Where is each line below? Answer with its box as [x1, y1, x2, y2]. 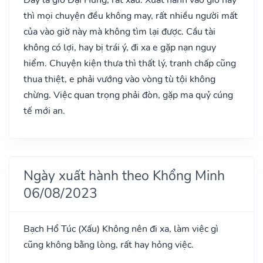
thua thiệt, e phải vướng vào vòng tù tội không [23, 72, 215, 86]
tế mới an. [23, 104, 65, 117]
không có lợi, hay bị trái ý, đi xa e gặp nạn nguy [23, 41, 216, 54]
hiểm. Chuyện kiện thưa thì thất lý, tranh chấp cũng [23, 56, 236, 70]
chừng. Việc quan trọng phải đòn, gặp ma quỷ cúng [23, 88, 233, 102]
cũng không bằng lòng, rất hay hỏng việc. [23, 238, 194, 251]
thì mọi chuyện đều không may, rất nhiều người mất [23, 9, 238, 22]
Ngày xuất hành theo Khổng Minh [23, 166, 225, 185]
